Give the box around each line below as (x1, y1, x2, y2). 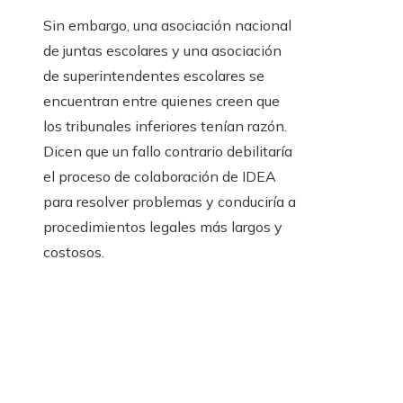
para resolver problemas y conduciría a (43, 193, 296, 211)
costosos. (43, 243, 104, 262)
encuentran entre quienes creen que (43, 92, 280, 111)
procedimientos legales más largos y (43, 218, 282, 237)
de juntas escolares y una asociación (43, 41, 282, 60)
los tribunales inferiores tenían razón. (43, 117, 287, 136)
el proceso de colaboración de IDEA (43, 167, 276, 186)
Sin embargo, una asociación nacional (43, 16, 291, 35)
